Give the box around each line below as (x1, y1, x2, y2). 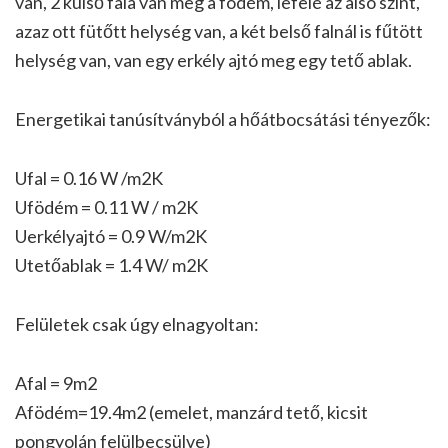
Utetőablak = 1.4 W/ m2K (15, 254, 208, 277)
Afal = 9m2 (15, 372, 97, 395)
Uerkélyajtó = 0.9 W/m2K (15, 225, 207, 248)
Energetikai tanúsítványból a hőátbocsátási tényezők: (15, 108, 431, 131)
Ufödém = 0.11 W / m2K (15, 196, 198, 219)
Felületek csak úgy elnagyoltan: (15, 313, 259, 336)
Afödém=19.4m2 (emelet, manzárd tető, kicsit (15, 401, 368, 424)
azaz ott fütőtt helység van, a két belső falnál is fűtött (15, 20, 423, 43)
